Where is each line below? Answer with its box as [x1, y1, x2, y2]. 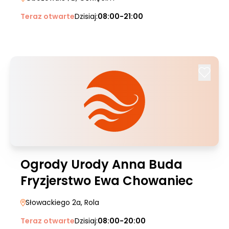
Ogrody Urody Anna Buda [20, 156, 182, 173]
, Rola [81, 197, 99, 208]
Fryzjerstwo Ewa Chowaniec [20, 172, 193, 189]
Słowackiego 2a [26, 197, 81, 208]
